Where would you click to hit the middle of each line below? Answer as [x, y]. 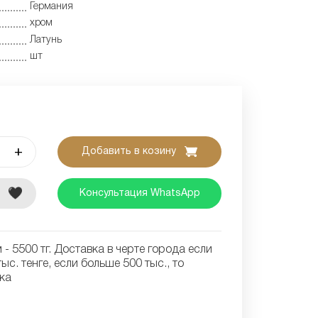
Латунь [46, 40]
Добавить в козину [131, 152]
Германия [51, 6]
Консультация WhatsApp [139, 193]
